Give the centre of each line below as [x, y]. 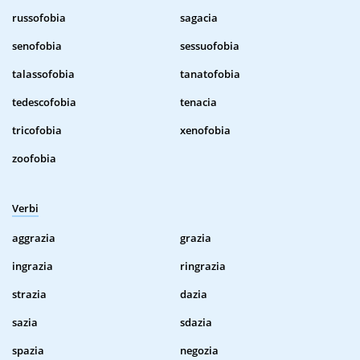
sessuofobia [210, 46]
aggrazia [34, 238]
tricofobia [37, 131]
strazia [29, 295]
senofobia [37, 46]
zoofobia [34, 159]
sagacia [199, 18]
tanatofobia [210, 74]
